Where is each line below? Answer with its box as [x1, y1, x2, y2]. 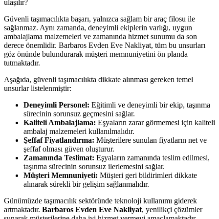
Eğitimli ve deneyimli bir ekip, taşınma [89, 100, 210, 109]
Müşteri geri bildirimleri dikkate [98, 171, 197, 179]
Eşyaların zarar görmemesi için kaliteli [96, 118, 215, 127]
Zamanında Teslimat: [23, 153, 94, 162]
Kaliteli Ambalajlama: [23, 118, 96, 127]
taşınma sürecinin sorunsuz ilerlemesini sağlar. [23, 162, 165, 171]
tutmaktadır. [4, 58, 40, 67]
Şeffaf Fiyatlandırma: [23, 135, 94, 144]
